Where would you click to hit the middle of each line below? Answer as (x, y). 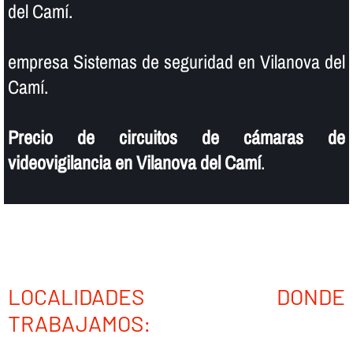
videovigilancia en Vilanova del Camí (134, 163)
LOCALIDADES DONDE (176, 296)
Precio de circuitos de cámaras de (176, 137)
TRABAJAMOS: (79, 323)
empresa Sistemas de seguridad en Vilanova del (176, 62)
